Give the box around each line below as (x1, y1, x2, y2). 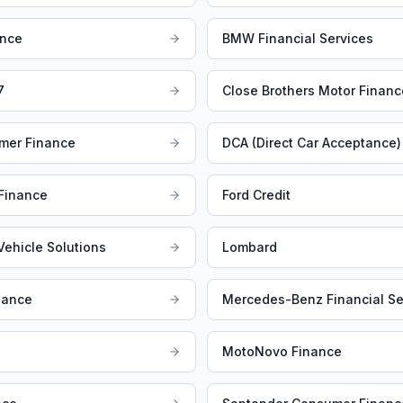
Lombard (222, 239, 277, 255)
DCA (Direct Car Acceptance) (222, 135, 401, 151)
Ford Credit (222, 187, 291, 203)
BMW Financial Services (222, 31, 373, 47)
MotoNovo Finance (222, 344, 342, 360)
